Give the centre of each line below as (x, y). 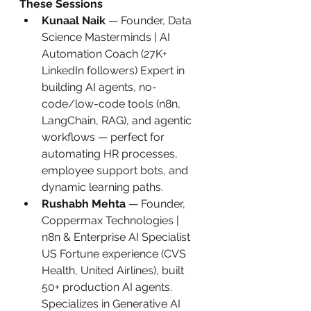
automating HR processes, (111, 154)
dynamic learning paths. (102, 187)
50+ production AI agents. (108, 287)
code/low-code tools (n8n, (112, 104)
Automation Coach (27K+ (106, 54)
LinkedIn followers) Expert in (115, 70)
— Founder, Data (150, 20)
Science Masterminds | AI (107, 37)
